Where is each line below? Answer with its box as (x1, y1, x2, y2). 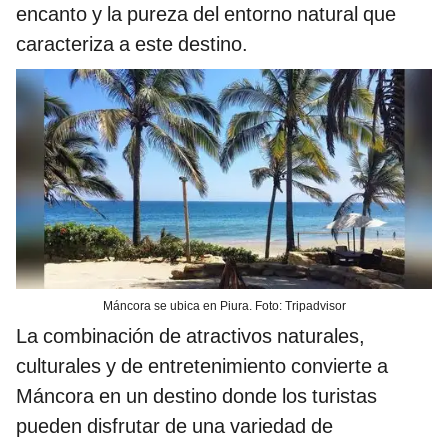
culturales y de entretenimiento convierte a (16, 354, 388, 379)
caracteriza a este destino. (16, 31, 248, 56)
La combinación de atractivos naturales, (16, 324, 365, 349)
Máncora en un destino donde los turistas (16, 384, 377, 409)
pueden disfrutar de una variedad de (16, 414, 333, 439)
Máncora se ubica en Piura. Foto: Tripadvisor (102, 299, 346, 314)
